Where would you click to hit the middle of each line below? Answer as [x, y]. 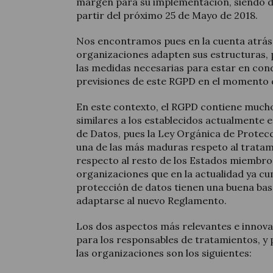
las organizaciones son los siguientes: [164, 253]
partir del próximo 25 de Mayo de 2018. [167, 16]
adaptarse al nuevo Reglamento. [151, 201]
